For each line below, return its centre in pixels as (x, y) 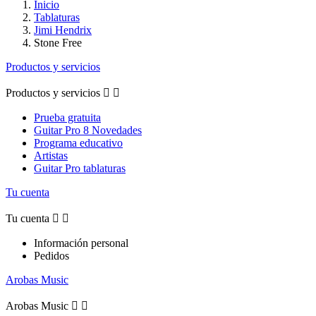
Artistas (51, 155)
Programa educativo (78, 142)
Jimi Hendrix (63, 30)
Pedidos (51, 255)
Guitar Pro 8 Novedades (88, 130)
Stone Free (58, 42)
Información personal (81, 243)
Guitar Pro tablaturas (80, 168)
